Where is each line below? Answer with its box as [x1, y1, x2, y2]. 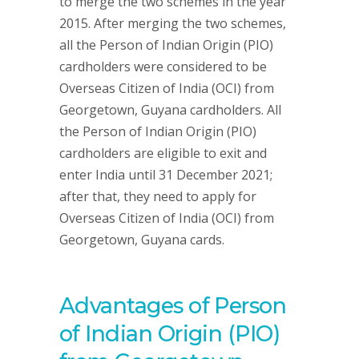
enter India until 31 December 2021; [59, 166, 272, 184]
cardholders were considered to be [59, 58, 267, 75]
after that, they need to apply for [59, 188, 256, 205]
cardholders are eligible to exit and [59, 144, 267, 162]
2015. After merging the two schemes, [59, 14, 286, 32]
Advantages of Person [59, 292, 287, 319]
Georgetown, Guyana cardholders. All [59, 101, 281, 119]
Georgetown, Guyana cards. [59, 231, 224, 248]
